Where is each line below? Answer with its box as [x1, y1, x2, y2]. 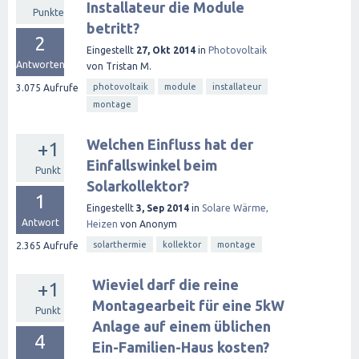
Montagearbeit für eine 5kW [92, 297, 284, 313]
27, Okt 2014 [136, 45, 196, 55]
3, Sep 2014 [136, 203, 189, 213]
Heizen [87, 219, 118, 229]
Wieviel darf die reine [92, 276, 239, 292]
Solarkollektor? [87, 178, 189, 194]
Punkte [32, 7, 64, 18]
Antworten [16, 59, 65, 70]
